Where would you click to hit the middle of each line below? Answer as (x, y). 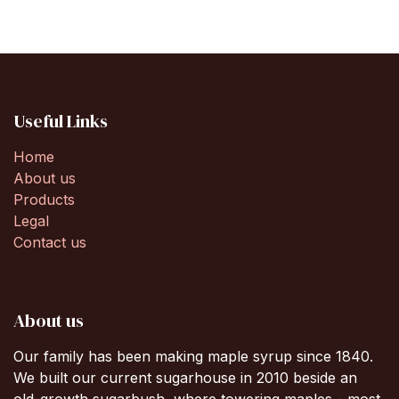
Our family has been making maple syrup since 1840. (193, 356)
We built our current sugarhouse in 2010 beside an (185, 377)
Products (44, 199)
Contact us (50, 242)
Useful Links (61, 121)
